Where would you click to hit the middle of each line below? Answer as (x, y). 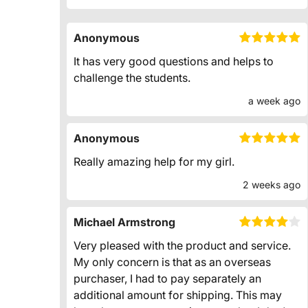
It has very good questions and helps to (174, 62)
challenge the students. (132, 78)
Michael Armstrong (124, 222)
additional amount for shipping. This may (178, 295)
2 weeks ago (272, 185)
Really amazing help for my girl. (154, 162)
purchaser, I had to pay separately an (167, 279)
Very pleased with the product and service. (182, 246)
